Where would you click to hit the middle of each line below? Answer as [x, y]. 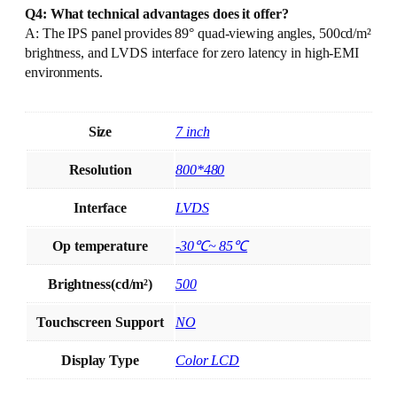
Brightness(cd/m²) [100, 284]
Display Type [100, 360]
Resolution [100, 170]
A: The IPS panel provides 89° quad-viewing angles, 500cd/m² [198, 34]
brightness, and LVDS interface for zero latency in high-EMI [192, 54]
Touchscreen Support [100, 322]
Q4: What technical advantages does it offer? [157, 15]
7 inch [193, 132]
